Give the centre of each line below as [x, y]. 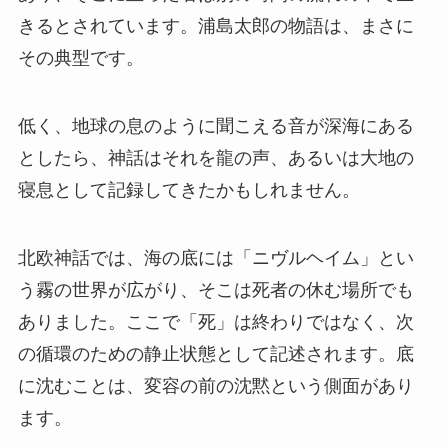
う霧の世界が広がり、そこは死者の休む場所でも [215, 289]
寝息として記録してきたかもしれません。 [188, 190]
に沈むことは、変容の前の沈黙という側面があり [215, 385]
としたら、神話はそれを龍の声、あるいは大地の [215, 158]
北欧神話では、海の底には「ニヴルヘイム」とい [215, 257]
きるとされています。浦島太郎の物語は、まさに [215, 26]
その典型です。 [80, 58]
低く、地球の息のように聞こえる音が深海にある [215, 126]
